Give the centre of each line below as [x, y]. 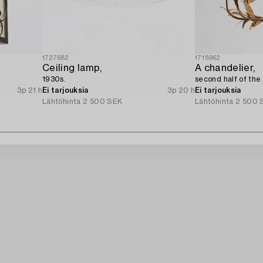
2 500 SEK [103, 101]
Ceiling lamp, [72, 68]
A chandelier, [225, 68]
